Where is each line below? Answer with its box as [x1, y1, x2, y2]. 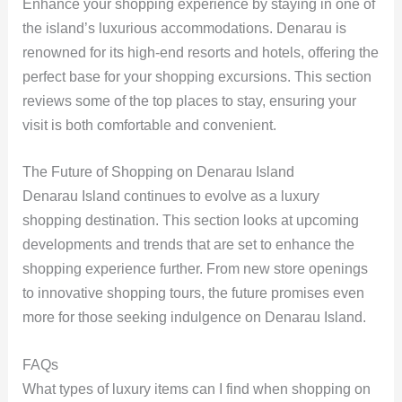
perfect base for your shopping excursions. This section [22, 68, 371, 84]
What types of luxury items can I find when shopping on [22, 380, 371, 397]
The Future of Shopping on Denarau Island [22, 164, 294, 180]
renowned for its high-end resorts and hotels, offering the [22, 44, 379, 60]
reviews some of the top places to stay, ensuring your [22, 92, 356, 109]
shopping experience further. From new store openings [22, 261, 368, 277]
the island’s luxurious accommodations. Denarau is [22, 20, 346, 36]
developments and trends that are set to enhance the [22, 237, 354, 253]
